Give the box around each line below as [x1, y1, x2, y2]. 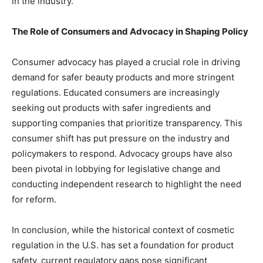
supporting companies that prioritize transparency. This [12, 117, 242, 129]
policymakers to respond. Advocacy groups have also [12, 148, 232, 159]
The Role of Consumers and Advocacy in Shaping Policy [12, 26, 248, 37]
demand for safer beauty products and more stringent [12, 72, 234, 83]
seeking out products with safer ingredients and [12, 102, 211, 113]
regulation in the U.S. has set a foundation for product [12, 240, 234, 251]
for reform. [12, 194, 56, 205]
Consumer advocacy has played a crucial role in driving [12, 56, 240, 68]
